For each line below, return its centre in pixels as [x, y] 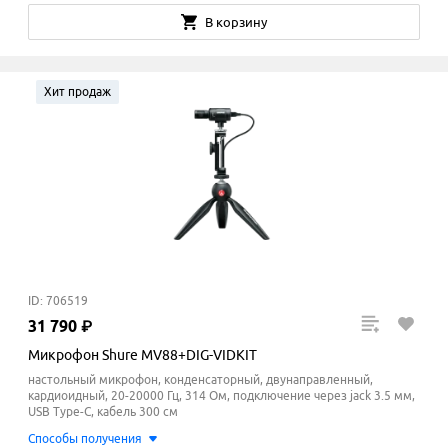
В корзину [236, 22]
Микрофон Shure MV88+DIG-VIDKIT [142, 355]
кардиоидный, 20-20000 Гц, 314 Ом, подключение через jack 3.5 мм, [221, 396]
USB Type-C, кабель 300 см [103, 412]
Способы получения [85, 439]
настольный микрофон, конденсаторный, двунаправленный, [200, 380]
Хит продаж [77, 92]
